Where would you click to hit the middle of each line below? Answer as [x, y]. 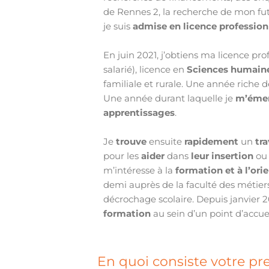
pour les [122, 156]
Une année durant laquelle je [170, 98]
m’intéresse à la [140, 171]
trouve [131, 142]
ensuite [166, 142]
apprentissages [139, 113]
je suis [118, 26]
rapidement [212, 142]
